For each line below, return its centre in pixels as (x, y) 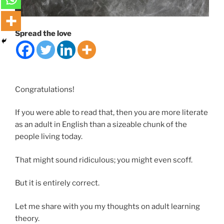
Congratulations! (45, 89)
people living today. (49, 137)
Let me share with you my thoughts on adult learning (107, 206)
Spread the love (43, 34)
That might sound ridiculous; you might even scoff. (104, 160)
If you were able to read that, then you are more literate (111, 113)
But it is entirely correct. (57, 183)
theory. (28, 218)
